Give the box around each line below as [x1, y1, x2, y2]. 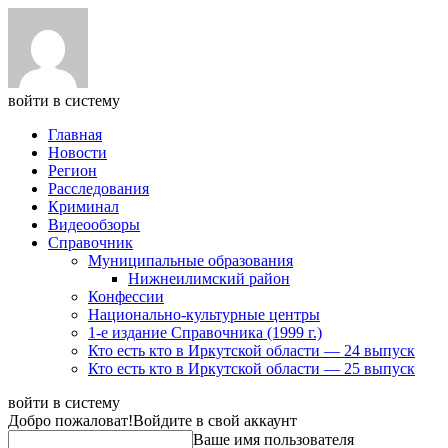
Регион [48, 162, 97, 179]
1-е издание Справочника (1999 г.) [88, 324, 322, 341]
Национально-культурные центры [88, 306, 320, 323]
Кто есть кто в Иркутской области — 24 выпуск [88, 342, 415, 359]
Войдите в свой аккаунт [133, 412, 297, 429]
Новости [48, 144, 107, 161]
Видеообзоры [48, 216, 140, 233]
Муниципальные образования [88, 252, 293, 269]
